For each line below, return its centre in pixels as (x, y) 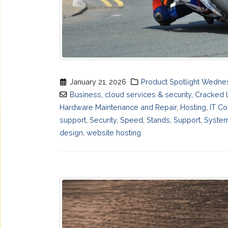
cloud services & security (148, 95)
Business (86, 95)
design (71, 133)
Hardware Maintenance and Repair (118, 107)
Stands (158, 120)
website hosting (114, 133)
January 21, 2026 (98, 82)
